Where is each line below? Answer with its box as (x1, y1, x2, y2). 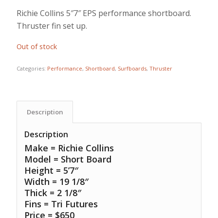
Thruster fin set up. (16, 20, 87, 31)
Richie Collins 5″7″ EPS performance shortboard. (16, 7, 191, 18)
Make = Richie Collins (24, 142, 114, 154)
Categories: (16, 65, 47, 73)
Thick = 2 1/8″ (24, 187, 81, 199)
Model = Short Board (24, 153, 111, 165)
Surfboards (117, 65, 146, 73)
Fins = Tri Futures (24, 198, 98, 210)
